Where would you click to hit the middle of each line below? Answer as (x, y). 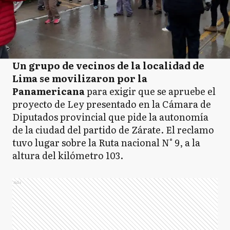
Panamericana (49, 91)
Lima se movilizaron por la (80, 78)
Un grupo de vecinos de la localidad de (108, 65)
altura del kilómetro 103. (69, 155)
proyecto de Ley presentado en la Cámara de (112, 104)
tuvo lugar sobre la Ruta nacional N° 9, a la (106, 142)
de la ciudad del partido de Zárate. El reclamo (113, 130)
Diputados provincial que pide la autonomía (110, 117)
